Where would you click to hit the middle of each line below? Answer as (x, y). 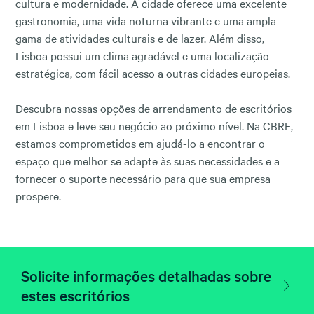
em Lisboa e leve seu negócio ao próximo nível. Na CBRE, (154, 125)
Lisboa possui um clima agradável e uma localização (142, 55)
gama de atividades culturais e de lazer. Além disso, (140, 37)
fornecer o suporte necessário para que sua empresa (143, 178)
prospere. (40, 195)
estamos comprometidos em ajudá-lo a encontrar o (140, 143)
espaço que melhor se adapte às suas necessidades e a (148, 160)
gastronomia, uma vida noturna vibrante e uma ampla (146, 20)
